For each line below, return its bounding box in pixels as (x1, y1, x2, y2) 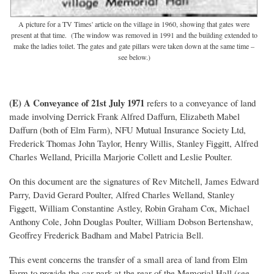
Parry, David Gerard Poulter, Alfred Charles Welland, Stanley (9, 188, 234, 201)
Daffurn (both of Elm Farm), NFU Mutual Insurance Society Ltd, (9, 124, 246, 136)
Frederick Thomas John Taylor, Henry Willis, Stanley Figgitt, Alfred (9, 137, 258, 150)
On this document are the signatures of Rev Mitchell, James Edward (9, 175, 259, 188)
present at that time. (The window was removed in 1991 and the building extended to (10, 30, 257, 40)
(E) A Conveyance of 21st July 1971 (9, 96, 144, 110)
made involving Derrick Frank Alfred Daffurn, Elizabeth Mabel (9, 110, 240, 123)
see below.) (117, 52, 150, 62)
